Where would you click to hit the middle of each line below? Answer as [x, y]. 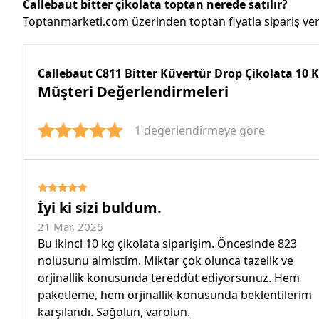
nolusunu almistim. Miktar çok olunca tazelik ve [166, 260]
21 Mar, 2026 [70, 226]
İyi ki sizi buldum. [100, 207]
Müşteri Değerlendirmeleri [133, 91]
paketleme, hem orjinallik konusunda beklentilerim [175, 294]
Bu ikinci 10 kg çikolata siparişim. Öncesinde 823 [167, 243]
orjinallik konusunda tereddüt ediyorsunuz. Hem [169, 277]
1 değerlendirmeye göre [200, 130]
